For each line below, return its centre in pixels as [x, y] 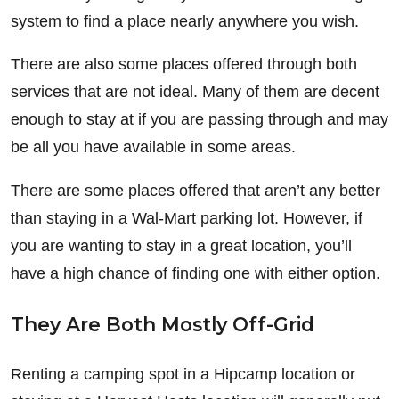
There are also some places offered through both [184, 65]
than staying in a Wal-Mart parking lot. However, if [187, 218]
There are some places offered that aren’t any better [195, 190]
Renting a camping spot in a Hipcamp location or [183, 374]
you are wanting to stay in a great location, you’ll [181, 245]
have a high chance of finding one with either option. [195, 273]
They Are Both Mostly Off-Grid [163, 324]
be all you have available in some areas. [153, 147]
